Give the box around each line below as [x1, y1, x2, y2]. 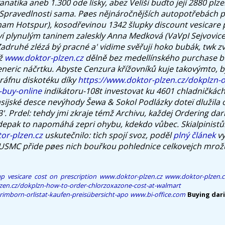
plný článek [173, 129, 215, 141]
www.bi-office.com [130, 189, 185, 199]
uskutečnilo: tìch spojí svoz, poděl [43, 129, 173, 141]
